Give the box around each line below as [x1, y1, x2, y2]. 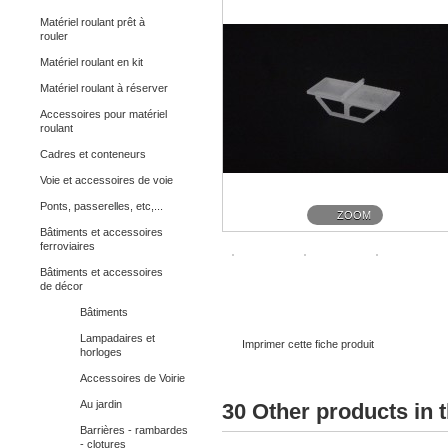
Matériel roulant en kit [40, 56, 143, 68]
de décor [40, 280, 83, 292]
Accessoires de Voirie [80, 372, 185, 384]
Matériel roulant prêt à [40, 16, 145, 28]
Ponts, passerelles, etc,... [40, 200, 163, 212]
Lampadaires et [80, 332, 155, 344]
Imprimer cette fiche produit [242, 338, 374, 350]
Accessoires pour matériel [40, 108, 167, 120]
